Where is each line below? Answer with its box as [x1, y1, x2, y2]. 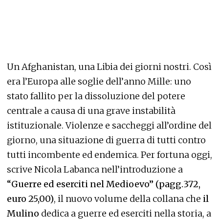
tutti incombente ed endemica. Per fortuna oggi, [7, 149, 212, 160]
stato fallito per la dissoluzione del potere [7, 90, 185, 102]
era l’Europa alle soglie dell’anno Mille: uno [7, 76, 191, 87]
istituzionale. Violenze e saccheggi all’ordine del [7, 120, 212, 131]
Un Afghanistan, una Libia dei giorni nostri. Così [7, 61, 212, 72]
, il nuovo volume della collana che [54, 193, 201, 204]
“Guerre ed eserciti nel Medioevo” [7, 178, 153, 190]
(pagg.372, [155, 178, 200, 190]
